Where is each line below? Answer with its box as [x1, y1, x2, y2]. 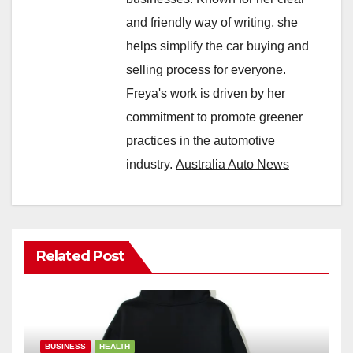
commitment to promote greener [126, 110, 303, 124]
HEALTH [99, 341, 130, 351]
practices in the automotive [126, 133, 275, 147]
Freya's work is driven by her [126, 86, 285, 100]
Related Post [36, 247, 124, 265]
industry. [126, 157, 176, 171]
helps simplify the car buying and [126, 39, 309, 53]
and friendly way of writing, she [126, 15, 298, 29]
